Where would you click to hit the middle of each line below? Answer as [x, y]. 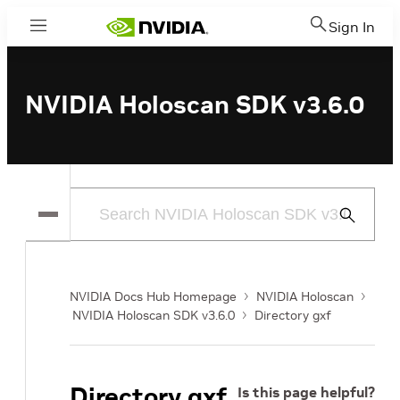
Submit [355, 215]
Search [355, 236]
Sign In [352, 27]
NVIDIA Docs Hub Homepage [153, 296]
